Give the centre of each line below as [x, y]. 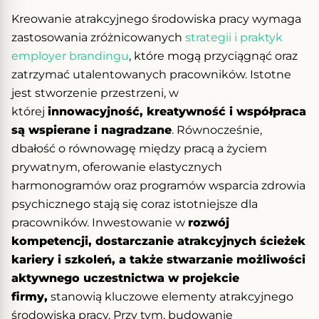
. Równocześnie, [217, 130]
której [30, 111]
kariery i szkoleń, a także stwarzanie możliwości [158, 259]
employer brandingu [70, 56]
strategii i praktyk [234, 37]
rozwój [209, 222]
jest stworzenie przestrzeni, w [95, 93]
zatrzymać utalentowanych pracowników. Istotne [151, 74]
